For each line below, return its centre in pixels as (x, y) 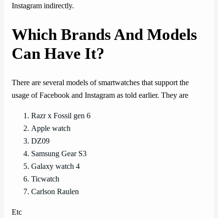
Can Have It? (58, 53)
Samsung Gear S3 (59, 154)
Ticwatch (45, 179)
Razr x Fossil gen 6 (61, 116)
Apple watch (51, 129)
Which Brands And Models (104, 34)
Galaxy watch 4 (55, 167)
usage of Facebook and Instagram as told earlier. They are (100, 95)
